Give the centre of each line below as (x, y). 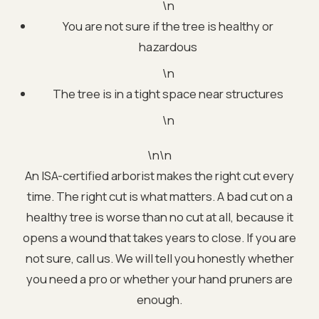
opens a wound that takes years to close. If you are (159, 237)
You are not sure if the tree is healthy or (168, 26)
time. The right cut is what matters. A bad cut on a (159, 196)
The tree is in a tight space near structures (168, 93)
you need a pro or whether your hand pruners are (159, 278)
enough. (159, 299)
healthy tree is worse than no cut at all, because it (159, 216)
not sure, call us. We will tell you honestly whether (159, 258)
